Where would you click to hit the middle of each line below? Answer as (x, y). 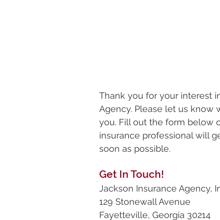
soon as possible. (135, 149)
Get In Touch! (132, 174)
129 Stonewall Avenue (145, 202)
